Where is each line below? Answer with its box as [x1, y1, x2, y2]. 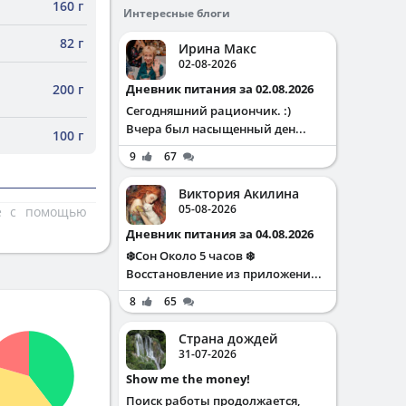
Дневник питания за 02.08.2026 [135, 81, 314, 97]
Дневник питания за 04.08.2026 [135, 226, 314, 242]
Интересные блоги [123, 5, 230, 21]
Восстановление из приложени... [126, 266, 322, 282]
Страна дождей [179, 330, 277, 347]
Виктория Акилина [179, 185, 299, 202]
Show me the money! [132, 371, 250, 387]
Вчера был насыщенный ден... [126, 121, 306, 137]
